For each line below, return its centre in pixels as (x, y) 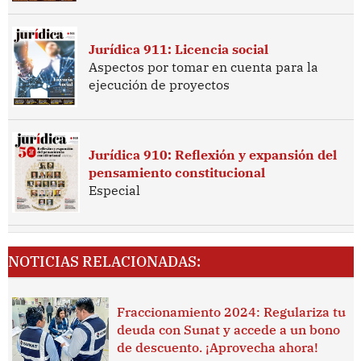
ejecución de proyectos (159, 85)
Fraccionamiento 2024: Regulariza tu (231, 311)
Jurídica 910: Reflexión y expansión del (212, 155)
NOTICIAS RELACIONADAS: (104, 261)
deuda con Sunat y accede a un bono (228, 329)
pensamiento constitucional (176, 173)
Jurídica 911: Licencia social (178, 50)
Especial (114, 191)
